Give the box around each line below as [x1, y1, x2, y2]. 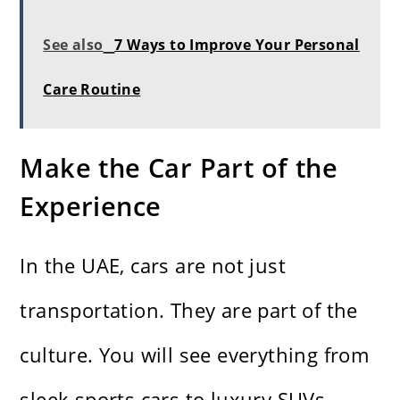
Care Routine [43, 79, 141, 100]
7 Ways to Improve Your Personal [114, 35, 360, 55]
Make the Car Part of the [20, 150, 338, 186]
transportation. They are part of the [20, 296, 358, 324]
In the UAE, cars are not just [20, 252, 287, 279]
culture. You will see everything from [20, 341, 370, 369]
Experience [20, 188, 162, 224]
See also [43, 35, 104, 55]
